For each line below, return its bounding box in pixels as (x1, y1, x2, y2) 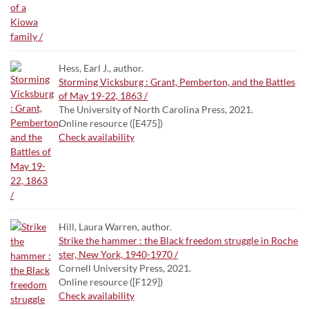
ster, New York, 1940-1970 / (59, 248, 178, 260)
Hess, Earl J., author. (59, 62, 143, 74)
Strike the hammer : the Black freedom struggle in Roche (59, 235, 298, 246)
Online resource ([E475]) (59, 117, 163, 129)
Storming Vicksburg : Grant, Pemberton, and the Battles (59, 76, 295, 88)
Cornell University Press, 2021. (59, 262, 191, 274)
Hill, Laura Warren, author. (59, 221, 172, 232)
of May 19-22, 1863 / (59, 90, 148, 101)
